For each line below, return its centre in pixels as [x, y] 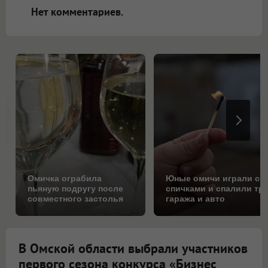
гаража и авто [196, 199]
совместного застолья [75, 199]
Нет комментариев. [77, 11]
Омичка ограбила [65, 179]
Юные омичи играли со [216, 179]
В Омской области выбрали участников [133, 249]
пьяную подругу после [75, 189]
